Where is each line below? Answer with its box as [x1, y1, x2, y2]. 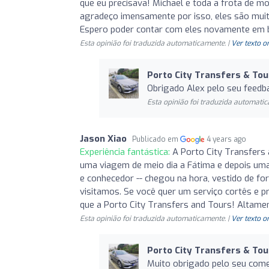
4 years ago [207, 134, 247, 144]
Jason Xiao [80, 132, 127, 145]
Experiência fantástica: [80, 145, 172, 158]
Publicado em [132, 134, 180, 144]
